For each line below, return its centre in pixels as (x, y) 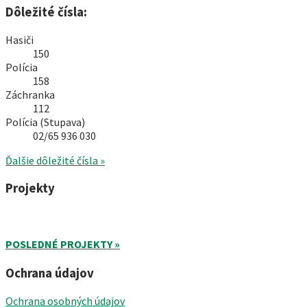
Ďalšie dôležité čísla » (55, 160)
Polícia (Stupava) (45, 122)
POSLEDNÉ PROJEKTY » (63, 244)
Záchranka (30, 94)
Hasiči (20, 39)
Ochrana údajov (50, 273)
